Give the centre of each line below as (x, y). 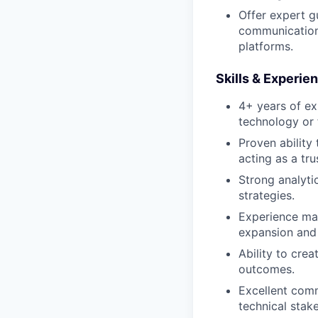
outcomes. (267, 269)
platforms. (266, 46)
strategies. (267, 195)
